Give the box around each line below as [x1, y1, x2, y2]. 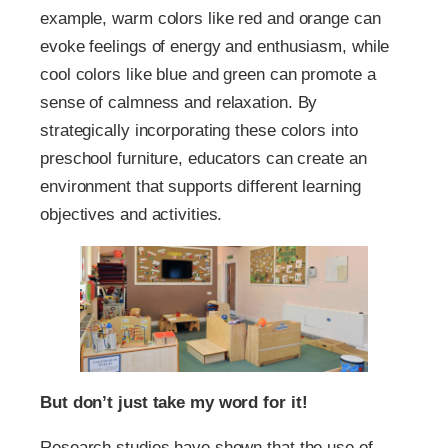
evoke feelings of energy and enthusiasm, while [40, 36, 390, 56]
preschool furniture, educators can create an [40, 148, 367, 168]
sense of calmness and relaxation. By [40, 92, 318, 112]
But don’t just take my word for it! [40, 393, 308, 413]
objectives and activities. [40, 204, 223, 224]
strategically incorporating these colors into [40, 120, 358, 140]
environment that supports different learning [40, 176, 361, 196]
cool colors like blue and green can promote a [40, 64, 376, 84]
